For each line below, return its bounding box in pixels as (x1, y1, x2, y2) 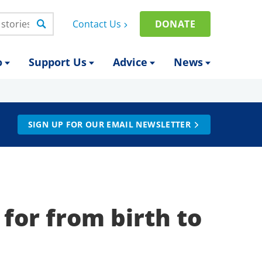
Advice (112, 55, 147, 69)
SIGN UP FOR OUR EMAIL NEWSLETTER (27, 119, 191, 130)
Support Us (28, 55, 87, 69)
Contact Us (72, 18, 121, 30)
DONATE (154, 18, 195, 30)
